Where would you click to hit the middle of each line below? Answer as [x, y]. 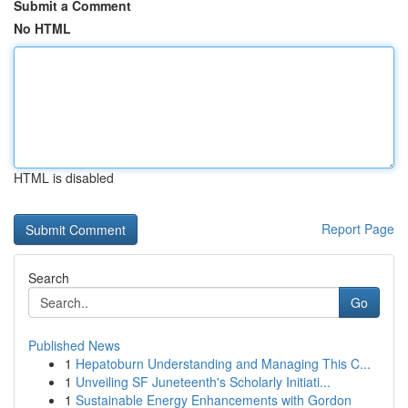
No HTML [42, 28]
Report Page [358, 229]
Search [49, 278]
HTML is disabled [64, 178]
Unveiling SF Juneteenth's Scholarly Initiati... [203, 382]
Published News [74, 345]
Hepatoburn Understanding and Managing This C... [223, 363]
